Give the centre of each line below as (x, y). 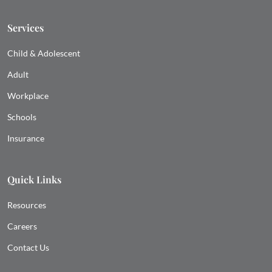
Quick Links (34, 180)
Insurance (26, 138)
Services (25, 28)
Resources (27, 205)
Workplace (28, 96)
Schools (22, 117)
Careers (22, 226)
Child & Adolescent (44, 53)
